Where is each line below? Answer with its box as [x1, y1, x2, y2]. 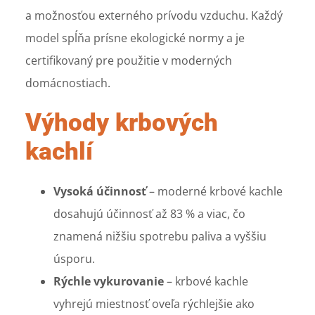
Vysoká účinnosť [53, 183, 147, 199]
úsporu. [53, 250, 96, 266]
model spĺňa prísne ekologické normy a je [25, 30, 245, 46]
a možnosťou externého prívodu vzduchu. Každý [25, 7, 283, 23]
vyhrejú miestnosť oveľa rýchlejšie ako [53, 295, 255, 311]
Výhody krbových [25, 108, 219, 136]
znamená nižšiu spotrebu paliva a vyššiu [53, 228, 267, 244]
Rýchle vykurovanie [53, 273, 165, 289]
